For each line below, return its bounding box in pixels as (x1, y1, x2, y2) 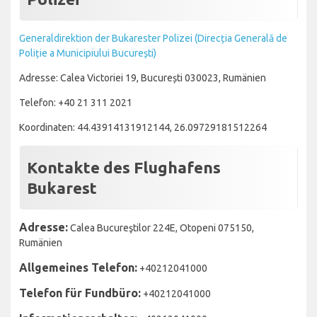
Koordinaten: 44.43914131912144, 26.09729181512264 (19, 121, 267, 133)
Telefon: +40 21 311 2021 (19, 96, 132, 108)
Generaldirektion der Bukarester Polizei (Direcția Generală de (19, 32, 287, 44)
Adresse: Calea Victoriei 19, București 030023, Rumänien (19, 71, 266, 83)
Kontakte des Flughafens (27, 158, 221, 176)
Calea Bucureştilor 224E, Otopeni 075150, (68, 221, 254, 234)
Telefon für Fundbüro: (19, 286, 141, 299)
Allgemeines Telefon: (19, 260, 137, 274)
